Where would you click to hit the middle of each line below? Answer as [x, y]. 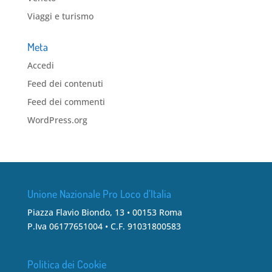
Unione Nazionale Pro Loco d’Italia [99, 194]
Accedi [40, 66]
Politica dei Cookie [66, 264]
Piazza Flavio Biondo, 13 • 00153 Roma [104, 212]
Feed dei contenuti [65, 84]
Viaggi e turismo [60, 16]
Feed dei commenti [66, 102]
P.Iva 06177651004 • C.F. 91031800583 [104, 226]
